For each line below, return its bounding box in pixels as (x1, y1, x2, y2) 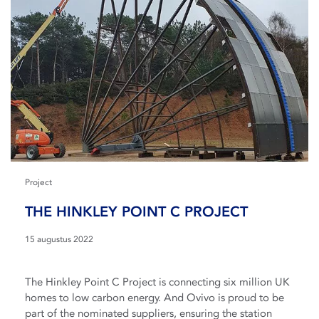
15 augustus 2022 (25, 234, 93, 244)
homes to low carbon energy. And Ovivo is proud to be (25, 291, 284, 304)
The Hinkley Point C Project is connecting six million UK (25, 275, 289, 288)
